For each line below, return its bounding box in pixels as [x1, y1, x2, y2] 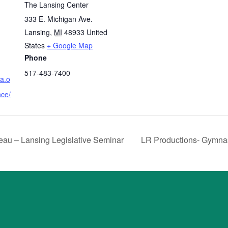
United [87, 27, 107, 37]
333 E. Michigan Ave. [24, 14, 93, 24]
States [24, 40, 45, 50]
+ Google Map [47, 40, 93, 50]
